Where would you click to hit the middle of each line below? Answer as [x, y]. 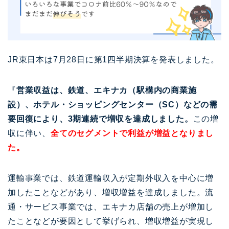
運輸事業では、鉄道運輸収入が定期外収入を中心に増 [111, 178]
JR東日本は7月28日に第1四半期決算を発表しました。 [113, 59]
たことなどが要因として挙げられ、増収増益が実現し [111, 221]
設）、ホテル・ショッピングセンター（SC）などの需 [113, 104]
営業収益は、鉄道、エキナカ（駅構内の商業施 [106, 90]
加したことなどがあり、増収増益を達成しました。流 [111, 192]
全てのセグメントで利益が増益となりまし [132, 133]
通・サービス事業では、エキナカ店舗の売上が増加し [111, 207]
